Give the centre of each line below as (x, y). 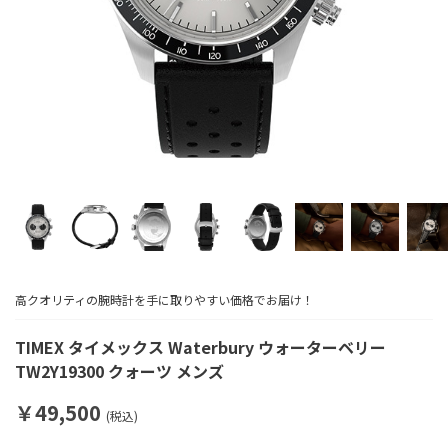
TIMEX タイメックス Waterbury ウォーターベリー (200, 346)
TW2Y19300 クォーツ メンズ (119, 370)
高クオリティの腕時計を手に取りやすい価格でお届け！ (164, 299)
